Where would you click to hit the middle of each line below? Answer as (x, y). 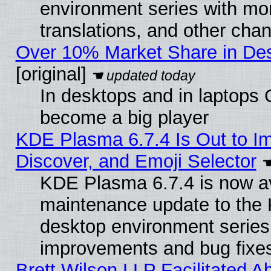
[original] (51, 74)
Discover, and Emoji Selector (136, 161)
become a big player (124, 117)
